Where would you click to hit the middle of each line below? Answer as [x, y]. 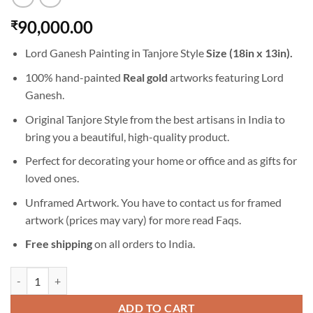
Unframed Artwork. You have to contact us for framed [153, 202]
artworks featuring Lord [225, 78]
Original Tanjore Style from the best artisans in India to [155, 119]
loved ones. [52, 178]
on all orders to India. [143, 244]
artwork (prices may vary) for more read [120, 219]
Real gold [145, 78]
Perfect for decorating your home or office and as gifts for [161, 161]
